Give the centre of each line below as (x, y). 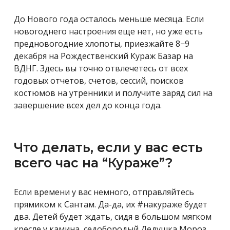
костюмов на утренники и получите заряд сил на (113, 93)
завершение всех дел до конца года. (88, 105)
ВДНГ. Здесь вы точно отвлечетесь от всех (101, 68)
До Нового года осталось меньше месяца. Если (109, 19)
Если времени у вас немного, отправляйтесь (104, 192)
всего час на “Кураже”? (93, 162)
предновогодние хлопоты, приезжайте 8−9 (102, 43)
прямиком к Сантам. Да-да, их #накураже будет (111, 204)
